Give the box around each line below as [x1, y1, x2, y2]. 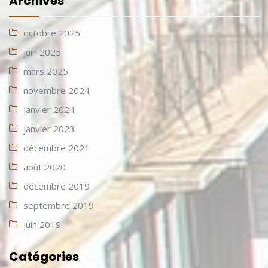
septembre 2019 [23, 199, 94, 212]
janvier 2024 [23, 103, 75, 116]
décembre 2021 [23, 142, 90, 154]
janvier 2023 [23, 123, 75, 135]
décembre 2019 [23, 180, 90, 193]
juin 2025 [23, 46, 61, 59]
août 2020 [23, 161, 66, 173]
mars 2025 [23, 65, 68, 78]
